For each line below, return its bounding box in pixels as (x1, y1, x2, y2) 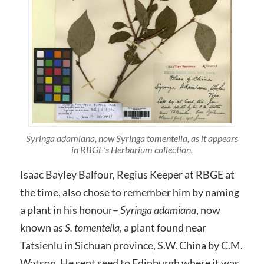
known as (19, 221, 65, 235)
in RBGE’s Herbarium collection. (71, 144, 193, 156)
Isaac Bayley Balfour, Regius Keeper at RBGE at (19, 168, 235, 181)
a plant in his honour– (19, 203, 120, 217)
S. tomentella (64, 221, 120, 235)
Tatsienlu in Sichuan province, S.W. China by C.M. (19, 239, 243, 252)
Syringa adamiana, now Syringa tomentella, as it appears (25, 133, 238, 144)
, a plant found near (119, 221, 206, 235)
